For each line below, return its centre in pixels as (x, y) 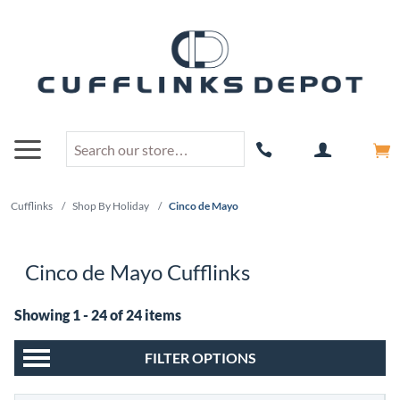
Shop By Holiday (111, 206)
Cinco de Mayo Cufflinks (137, 272)
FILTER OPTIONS (200, 358)
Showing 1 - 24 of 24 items (98, 315)
